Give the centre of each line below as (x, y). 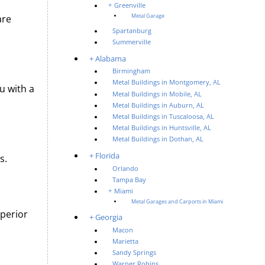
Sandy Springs (135, 252)
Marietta (126, 241)
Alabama (111, 58)
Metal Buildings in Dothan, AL (158, 139)
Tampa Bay (130, 180)
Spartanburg (132, 30)
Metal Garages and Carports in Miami (177, 202)
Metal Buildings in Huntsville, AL (162, 128)
